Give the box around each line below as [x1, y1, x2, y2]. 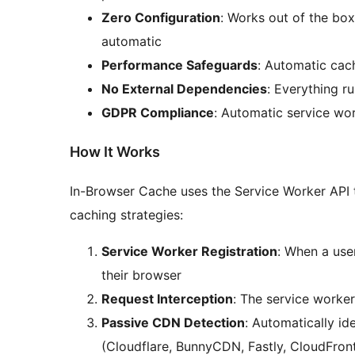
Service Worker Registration [101, 243, 277, 260]
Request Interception [101, 291, 233, 307]
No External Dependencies [101, 81, 267, 97]
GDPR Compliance [101, 105, 214, 121]
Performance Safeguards [101, 57, 258, 74]
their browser [101, 267, 181, 284]
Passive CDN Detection [101, 315, 245, 331]
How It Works [70, 143, 160, 161]
